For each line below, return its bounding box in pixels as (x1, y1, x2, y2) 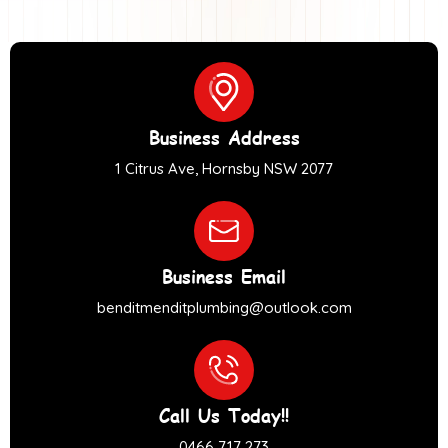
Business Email (162, 262, 286, 288)
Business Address (148, 123, 300, 149)
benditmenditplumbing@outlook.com (96, 297, 352, 317)
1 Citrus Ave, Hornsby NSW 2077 (115, 158, 333, 178)
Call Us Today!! (159, 401, 289, 427)
